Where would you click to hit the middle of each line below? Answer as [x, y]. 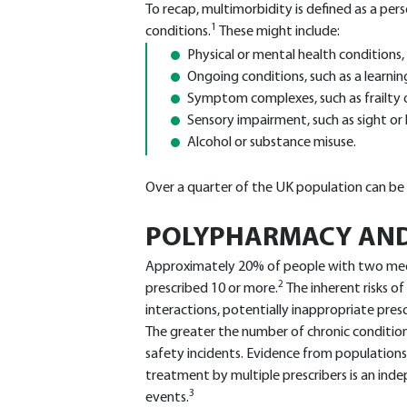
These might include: [279, 32]
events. [167, 398]
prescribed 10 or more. [212, 289]
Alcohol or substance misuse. [272, 143]
